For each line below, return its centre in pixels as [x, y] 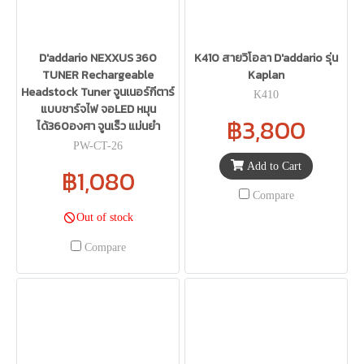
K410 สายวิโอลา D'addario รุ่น [266, 58]
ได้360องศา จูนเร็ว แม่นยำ [98, 127]
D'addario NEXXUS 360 [98, 58]
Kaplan [266, 76]
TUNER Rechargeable [98, 76]
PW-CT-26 [98, 146]
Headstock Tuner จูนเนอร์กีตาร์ [98, 93]
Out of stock [105, 218]
